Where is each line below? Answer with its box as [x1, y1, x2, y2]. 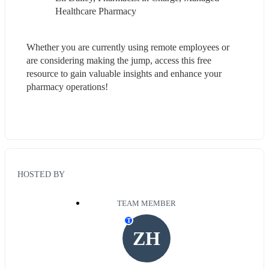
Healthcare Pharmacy [55, 5, 136, 16]
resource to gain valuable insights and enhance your [26, 68, 222, 79]
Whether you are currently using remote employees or [26, 41, 229, 52]
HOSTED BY [17, 169, 65, 180]
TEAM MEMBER [117, 199, 176, 208]
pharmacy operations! [26, 81, 108, 92]
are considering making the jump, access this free [26, 55, 211, 65]
